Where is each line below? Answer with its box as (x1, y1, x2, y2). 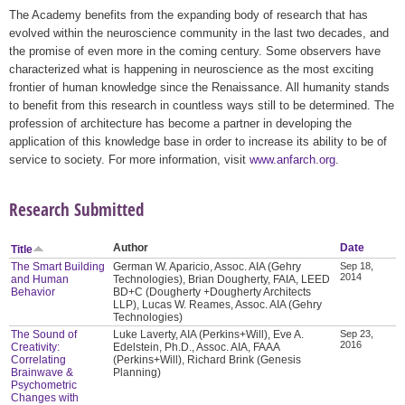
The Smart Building (11, 260, 106, 274)
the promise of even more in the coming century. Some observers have (9, 43, 381, 58)
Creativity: (11, 341, 61, 354)
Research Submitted (9, 197, 144, 222)
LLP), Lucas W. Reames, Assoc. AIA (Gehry (113, 298, 323, 312)
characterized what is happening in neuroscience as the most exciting (9, 61, 373, 76)
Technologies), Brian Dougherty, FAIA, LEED (113, 273, 331, 287)
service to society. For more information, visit (9, 152, 250, 166)
